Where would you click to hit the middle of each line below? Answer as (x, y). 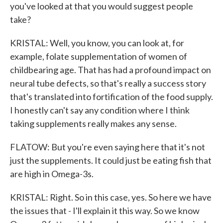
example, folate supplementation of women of (99, 56)
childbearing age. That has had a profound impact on (111, 70)
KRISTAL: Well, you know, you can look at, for (97, 43)
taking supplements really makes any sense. (93, 123)
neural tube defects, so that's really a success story (108, 83)
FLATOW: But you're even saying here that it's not (108, 147)
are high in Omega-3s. (52, 174)
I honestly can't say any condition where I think (100, 110)
